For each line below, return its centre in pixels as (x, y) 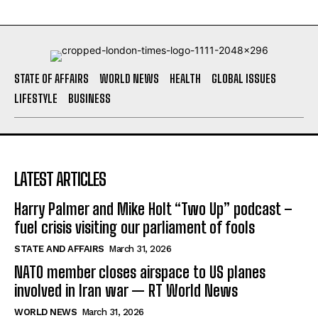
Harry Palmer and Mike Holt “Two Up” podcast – (153, 209)
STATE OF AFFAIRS (51, 78)
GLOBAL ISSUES (244, 78)
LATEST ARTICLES (60, 179)
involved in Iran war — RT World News (126, 290)
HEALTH (185, 78)
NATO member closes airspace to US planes (140, 272)
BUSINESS (89, 98)
